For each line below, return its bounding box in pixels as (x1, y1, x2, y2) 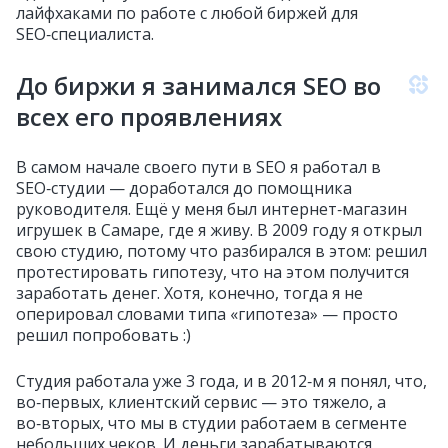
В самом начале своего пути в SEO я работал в (16, 155, 381, 178)
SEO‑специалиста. (16, 22, 154, 45)
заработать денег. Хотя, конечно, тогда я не (16, 281, 363, 304)
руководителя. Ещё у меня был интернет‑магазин (16, 197, 407, 220)
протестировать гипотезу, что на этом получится (16, 260, 409, 283)
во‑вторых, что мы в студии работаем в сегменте (16, 411, 407, 434)
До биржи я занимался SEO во (16, 68, 381, 102)
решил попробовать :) (16, 323, 191, 346)
